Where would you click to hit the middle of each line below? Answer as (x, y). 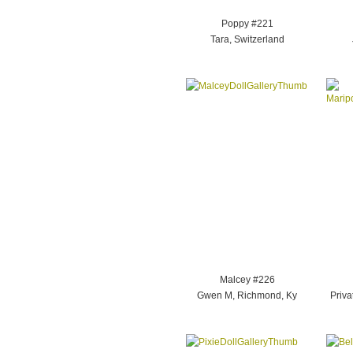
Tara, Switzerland (247, 39)
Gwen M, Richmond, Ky (247, 295)
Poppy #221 (247, 24)
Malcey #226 (247, 280)
